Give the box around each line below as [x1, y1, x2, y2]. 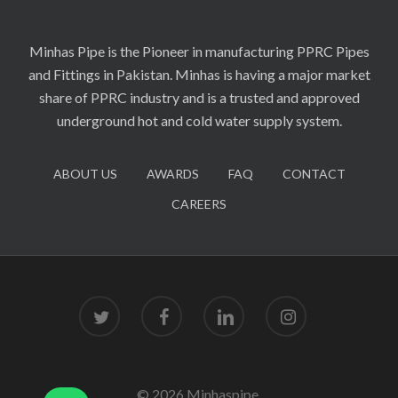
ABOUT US [52, 166, 117, 181]
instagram [265, 297, 320, 312]
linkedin [203, 297, 245, 312]
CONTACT [282, 166, 346, 181]
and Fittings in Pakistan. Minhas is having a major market [28, 66, 370, 83]
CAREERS [171, 196, 227, 211]
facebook [140, 297, 192, 312]
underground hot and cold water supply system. [56, 112, 342, 129]
